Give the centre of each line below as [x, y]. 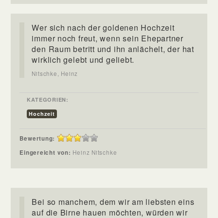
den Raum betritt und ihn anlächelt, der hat [113, 49]
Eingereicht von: [46, 152]
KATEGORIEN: [48, 99]
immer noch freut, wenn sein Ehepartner [108, 38]
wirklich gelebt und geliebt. [83, 59]
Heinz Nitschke [99, 152]
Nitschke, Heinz [55, 73]
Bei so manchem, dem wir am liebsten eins [113, 201]
